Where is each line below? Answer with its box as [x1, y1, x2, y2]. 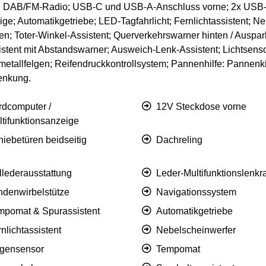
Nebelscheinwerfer [156, 225, 236, 236]
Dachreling [156, 135, 202, 145]
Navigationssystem [156, 187, 236, 198]
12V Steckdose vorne [156, 102, 246, 112]
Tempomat [156, 244, 200, 255]
